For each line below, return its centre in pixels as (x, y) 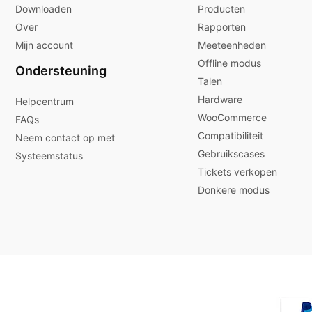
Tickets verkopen (237, 172)
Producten (221, 9)
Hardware (220, 99)
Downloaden (44, 9)
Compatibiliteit (231, 135)
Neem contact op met (65, 138)
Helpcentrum (45, 101)
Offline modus (229, 63)
